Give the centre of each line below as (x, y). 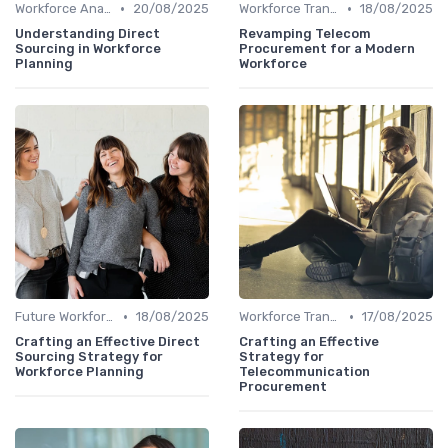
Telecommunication (304, 372)
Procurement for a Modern (327, 49)
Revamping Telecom (305, 34)
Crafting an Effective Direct (107, 342)
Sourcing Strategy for (89, 357)
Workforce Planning (79, 372)
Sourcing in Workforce (88, 49)
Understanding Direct (87, 34)
